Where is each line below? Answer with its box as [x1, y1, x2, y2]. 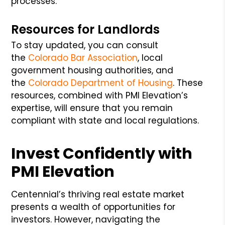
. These [173, 76, 203, 89]
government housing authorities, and [11, 64, 174, 76]
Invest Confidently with [11, 143, 193, 164]
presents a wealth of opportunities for [11, 200, 176, 213]
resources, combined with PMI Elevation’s [11, 89, 188, 101]
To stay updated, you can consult [11, 39, 159, 51]
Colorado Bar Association [26, 51, 138, 64]
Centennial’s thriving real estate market [11, 188, 185, 200]
